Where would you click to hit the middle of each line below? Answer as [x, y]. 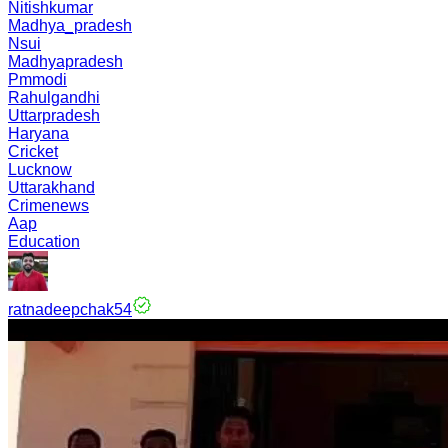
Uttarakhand [51, 187]
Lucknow [40, 169]
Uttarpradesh [54, 115]
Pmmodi [37, 79]
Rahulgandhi [54, 97]
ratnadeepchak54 [70, 309]
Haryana [38, 133]
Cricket [33, 151]
